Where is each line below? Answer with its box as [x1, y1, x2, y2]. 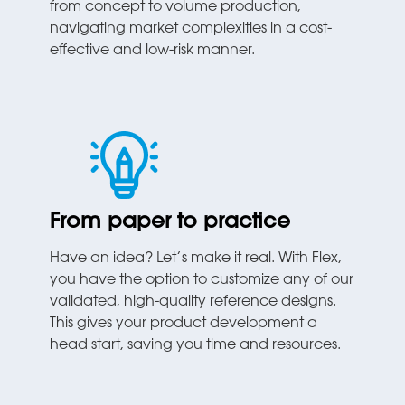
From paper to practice [50, 212, 291, 234]
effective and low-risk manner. [50, 42, 256, 58]
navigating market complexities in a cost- [50, 21, 333, 36]
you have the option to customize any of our [50, 273, 354, 288]
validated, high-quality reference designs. [50, 295, 337, 310]
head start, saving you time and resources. [50, 338, 342, 353]
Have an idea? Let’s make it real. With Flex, [50, 251, 343, 267]
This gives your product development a [50, 316, 318, 332]
